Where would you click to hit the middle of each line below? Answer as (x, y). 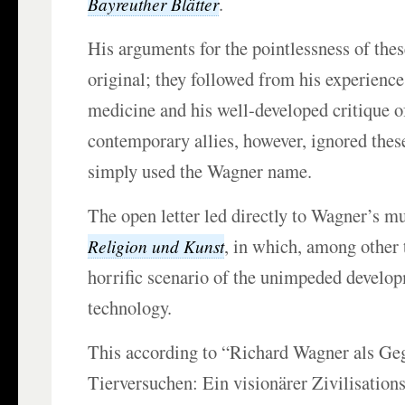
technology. (130, 308)
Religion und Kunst (156, 246)
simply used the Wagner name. (200, 171)
